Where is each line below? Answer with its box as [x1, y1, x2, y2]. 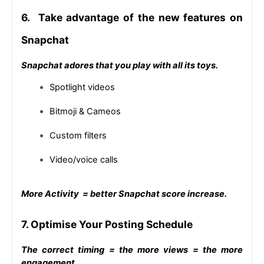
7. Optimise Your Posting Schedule [21, 217, 193, 230]
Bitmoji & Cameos [49, 105, 121, 117]
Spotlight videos [49, 81, 115, 93]
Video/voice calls [49, 154, 118, 165]
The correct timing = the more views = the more [21, 244, 243, 255]
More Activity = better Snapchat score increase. [21, 188, 227, 199]
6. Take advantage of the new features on [21, 11, 243, 24]
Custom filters [49, 130, 107, 141]
